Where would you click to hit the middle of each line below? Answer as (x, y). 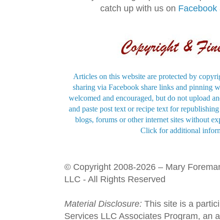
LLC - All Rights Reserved (115, 179)
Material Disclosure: (103, 203)
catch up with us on (139, 8)
